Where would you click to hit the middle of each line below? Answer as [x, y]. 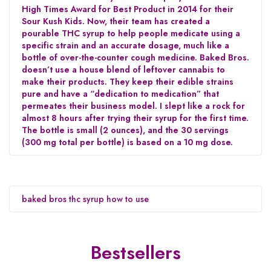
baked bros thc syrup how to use [85, 199]
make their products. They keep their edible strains [128, 81]
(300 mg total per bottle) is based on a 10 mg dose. [127, 142]
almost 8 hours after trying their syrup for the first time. [135, 118]
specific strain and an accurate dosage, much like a [126, 45]
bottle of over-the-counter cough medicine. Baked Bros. [135, 57]
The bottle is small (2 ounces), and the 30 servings [125, 130]
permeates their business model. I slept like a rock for [133, 106]
